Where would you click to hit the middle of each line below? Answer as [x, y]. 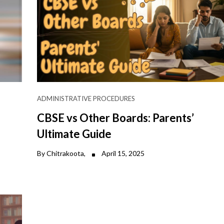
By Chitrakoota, [62, 153]
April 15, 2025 [122, 153]
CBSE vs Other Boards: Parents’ [115, 117]
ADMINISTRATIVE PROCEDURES [86, 98]
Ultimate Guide [74, 133]
